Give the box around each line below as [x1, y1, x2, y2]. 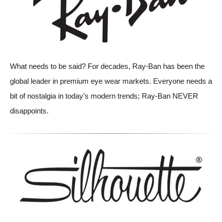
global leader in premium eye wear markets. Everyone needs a [10, 77, 212, 85]
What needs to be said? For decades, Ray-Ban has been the [10, 62, 205, 70]
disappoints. [10, 107, 49, 115]
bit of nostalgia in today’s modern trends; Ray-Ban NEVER [10, 92, 198, 100]
